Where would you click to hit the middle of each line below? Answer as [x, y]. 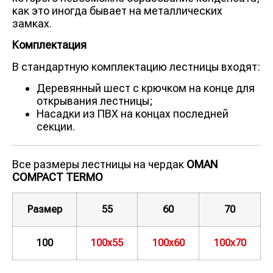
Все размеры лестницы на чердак [99, 165]
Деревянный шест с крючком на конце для [146, 88]
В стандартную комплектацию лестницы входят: [136, 66]
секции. [56, 127]
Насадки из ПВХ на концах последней [133, 114]
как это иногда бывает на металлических [117, 10]
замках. [32, 23]
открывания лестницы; [95, 101]
